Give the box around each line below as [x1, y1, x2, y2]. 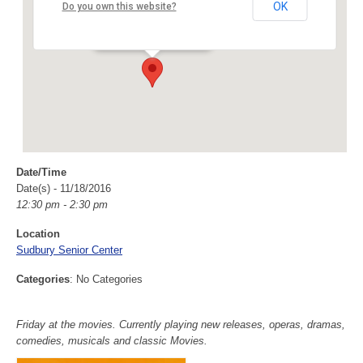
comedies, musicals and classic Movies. [16, 335, 207, 347]
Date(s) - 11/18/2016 [16, 182, 111, 194]
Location [16, 228, 60, 240]
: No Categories [70, 273, 143, 285]
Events [102, 21, 132, 32]
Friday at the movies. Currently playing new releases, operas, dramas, [16, 318, 345, 331]
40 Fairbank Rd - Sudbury [102, 10, 212, 21]
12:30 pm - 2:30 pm [16, 199, 108, 211]
